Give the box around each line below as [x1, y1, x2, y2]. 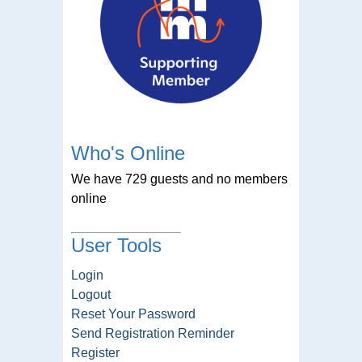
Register [71, 345, 120, 360]
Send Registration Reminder [71, 326, 234, 340]
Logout [71, 287, 111, 301]
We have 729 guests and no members [71, 171, 288, 186]
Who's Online [71, 141, 185, 164]
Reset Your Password [71, 306, 196, 321]
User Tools [71, 234, 162, 256]
